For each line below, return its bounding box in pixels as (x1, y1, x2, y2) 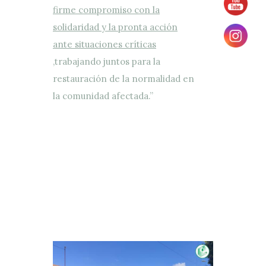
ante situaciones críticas (53, 39, 156, 50)
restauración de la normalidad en (53, 73, 194, 85)
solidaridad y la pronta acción (53, 21, 178, 33)
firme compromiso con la (53, 4, 160, 16)
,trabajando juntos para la (53, 56, 160, 68)
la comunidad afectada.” (53, 90, 153, 102)
